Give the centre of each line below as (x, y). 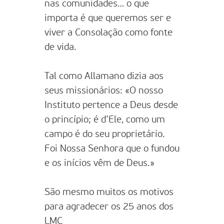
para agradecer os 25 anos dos (109, 207)
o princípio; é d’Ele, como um (105, 120)
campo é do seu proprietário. (105, 134)
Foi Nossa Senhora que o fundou (112, 149)
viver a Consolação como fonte (108, 33)
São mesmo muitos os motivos (109, 192)
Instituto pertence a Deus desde (111, 105)
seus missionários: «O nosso (104, 91)
